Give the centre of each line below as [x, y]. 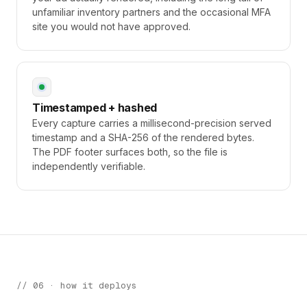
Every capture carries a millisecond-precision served [152, 123]
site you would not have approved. [111, 26]
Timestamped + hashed [95, 108]
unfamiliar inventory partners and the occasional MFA [151, 12]
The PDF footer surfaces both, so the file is [130, 152]
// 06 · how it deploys [77, 285]
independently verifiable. [89, 166]
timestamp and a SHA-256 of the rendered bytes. [143, 137]
